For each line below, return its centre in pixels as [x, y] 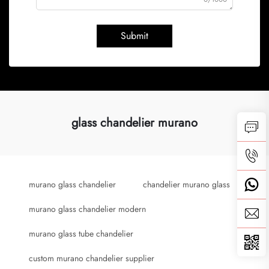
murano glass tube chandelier [81, 233]
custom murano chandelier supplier [92, 258]
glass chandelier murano [134, 122]
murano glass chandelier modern [87, 209]
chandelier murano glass [186, 184]
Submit [134, 35]
